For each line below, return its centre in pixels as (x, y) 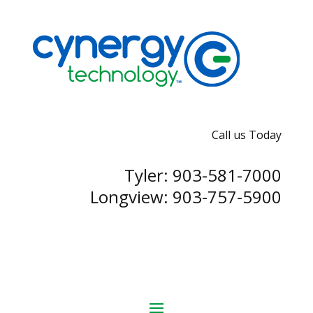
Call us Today (247, 135)
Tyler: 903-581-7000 (203, 175)
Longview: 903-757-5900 (186, 197)
